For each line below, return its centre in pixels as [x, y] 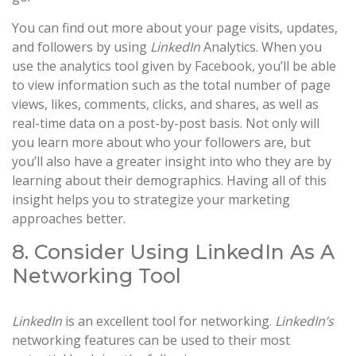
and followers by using [81, 46]
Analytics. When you [263, 46]
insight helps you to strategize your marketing [151, 199]
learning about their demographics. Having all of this [169, 180]
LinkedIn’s [304, 321]
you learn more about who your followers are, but [161, 142]
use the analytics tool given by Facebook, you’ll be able [174, 66]
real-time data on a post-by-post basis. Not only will [166, 123]
